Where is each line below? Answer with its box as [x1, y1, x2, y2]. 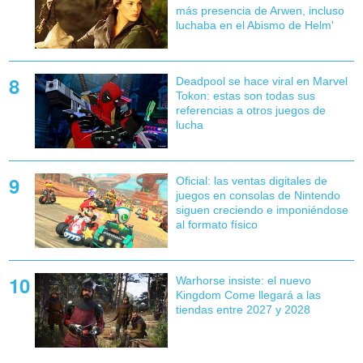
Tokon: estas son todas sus [175, 88, 315, 102]
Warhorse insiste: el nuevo [175, 274, 311, 288]
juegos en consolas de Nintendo [175, 188, 340, 202]
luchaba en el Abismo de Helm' [175, 18, 334, 32]
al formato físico [175, 217, 258, 231]
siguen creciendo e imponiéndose [175, 203, 348, 216]
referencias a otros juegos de [175, 103, 326, 117]
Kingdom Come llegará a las [175, 288, 321, 302]
